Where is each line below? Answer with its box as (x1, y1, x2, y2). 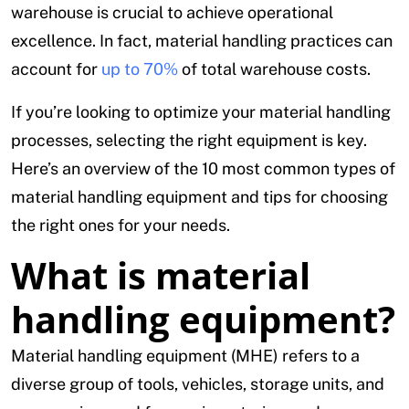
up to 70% (101, 59, 178, 79)
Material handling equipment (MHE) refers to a (11, 346, 360, 366)
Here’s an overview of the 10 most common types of (11, 159, 395, 179)
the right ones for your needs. (11, 215, 230, 236)
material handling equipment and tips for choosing (11, 187, 388, 207)
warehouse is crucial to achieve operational (11, 3, 333, 23)
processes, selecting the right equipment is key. (11, 131, 367, 151)
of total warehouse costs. (178, 59, 371, 79)
